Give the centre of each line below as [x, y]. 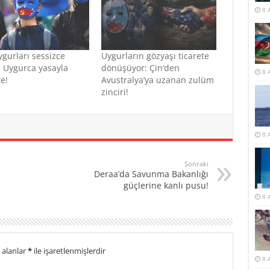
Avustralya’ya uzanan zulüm [157, 80]
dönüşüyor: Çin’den [140, 68]
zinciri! [115, 92]
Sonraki [196, 164]
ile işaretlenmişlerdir [68, 251]
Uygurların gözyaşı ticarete [155, 56]
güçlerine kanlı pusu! [166, 186]
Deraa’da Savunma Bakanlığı [151, 174]
